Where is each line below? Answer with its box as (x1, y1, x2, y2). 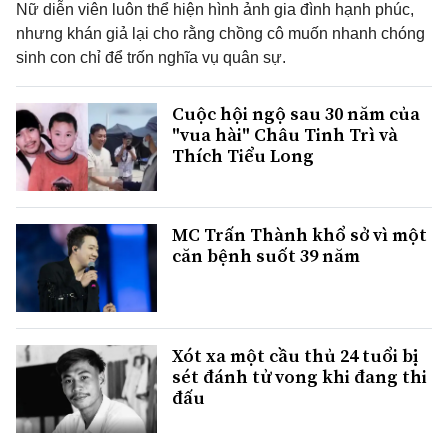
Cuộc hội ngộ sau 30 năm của (172, 100, 420, 126)
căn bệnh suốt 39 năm (172, 242, 360, 268)
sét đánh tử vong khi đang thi (172, 363, 427, 389)
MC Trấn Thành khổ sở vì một (172, 221, 427, 247)
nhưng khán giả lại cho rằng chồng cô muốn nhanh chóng (16, 24, 425, 42)
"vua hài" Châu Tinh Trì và (172, 121, 398, 147)
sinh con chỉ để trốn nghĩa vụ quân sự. (16, 48, 286, 66)
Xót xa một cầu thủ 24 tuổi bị (172, 342, 418, 368)
